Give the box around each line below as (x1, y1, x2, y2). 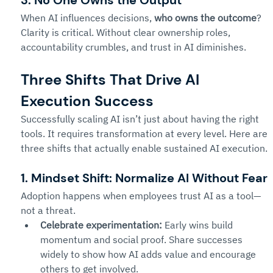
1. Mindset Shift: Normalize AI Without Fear (21, 170, 268, 186)
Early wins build (162, 219, 235, 231)
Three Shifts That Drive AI (21, 70, 203, 89)
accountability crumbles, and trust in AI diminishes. (21, 41, 246, 53)
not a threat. (21, 204, 76, 216)
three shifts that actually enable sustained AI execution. (21, 142, 268, 154)
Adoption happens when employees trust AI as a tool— (21, 190, 261, 202)
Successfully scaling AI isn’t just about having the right (21, 113, 261, 125)
